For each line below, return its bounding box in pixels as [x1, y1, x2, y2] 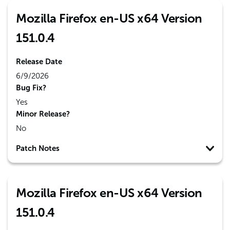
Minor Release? [16, 109, 70, 119]
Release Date [16, 57, 62, 66]
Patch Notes [16, 144, 60, 153]
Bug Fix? [16, 83, 46, 92]
